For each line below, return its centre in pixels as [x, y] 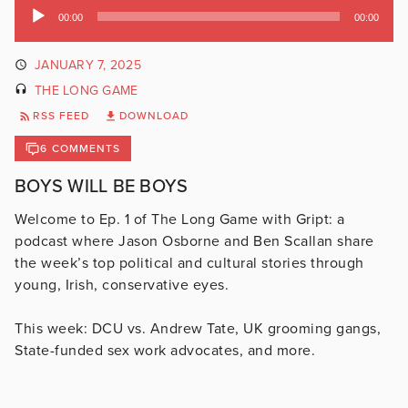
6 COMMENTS [81, 149]
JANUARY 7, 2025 [88, 65]
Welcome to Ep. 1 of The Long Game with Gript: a [180, 220]
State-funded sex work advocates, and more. [165, 351]
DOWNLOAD [154, 116]
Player [33, 30]
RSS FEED [61, 116]
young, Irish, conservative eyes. [122, 286]
